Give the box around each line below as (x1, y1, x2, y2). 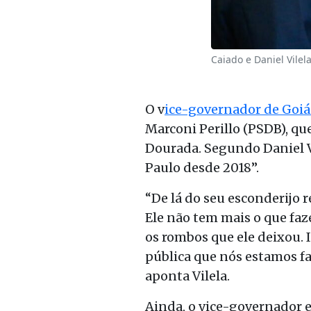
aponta (145, 267, 190, 284)
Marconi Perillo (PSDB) (145, 120, 285, 137)
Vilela (190, 267, 227, 284)
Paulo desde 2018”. (145, 159, 262, 176)
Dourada (145, 140, 199, 156)
